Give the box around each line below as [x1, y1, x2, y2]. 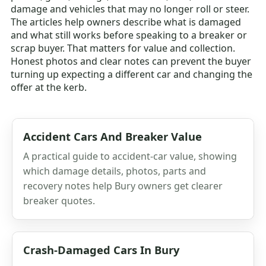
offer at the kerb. [11, 80, 87, 94]
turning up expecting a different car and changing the [11, 67, 253, 81]
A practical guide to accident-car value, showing [23, 149, 237, 163]
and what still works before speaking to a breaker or [11, 28, 248, 42]
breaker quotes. [23, 194, 95, 207]
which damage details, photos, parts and [23, 164, 206, 178]
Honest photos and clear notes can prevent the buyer [11, 54, 252, 68]
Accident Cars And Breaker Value [23, 128, 202, 144]
